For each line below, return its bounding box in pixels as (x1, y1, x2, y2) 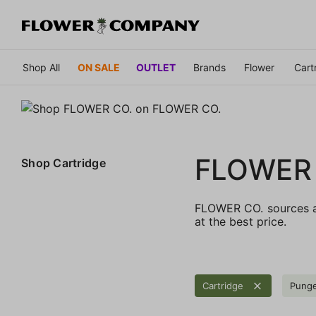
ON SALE (78, 61, 120, 73)
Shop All (23, 61, 60, 73)
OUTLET (136, 61, 176, 73)
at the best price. (195, 214, 286, 229)
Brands (193, 61, 226, 73)
